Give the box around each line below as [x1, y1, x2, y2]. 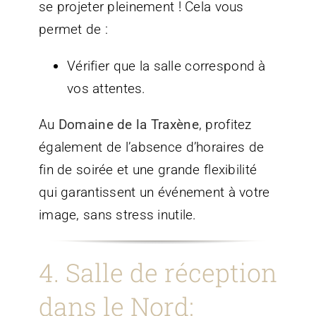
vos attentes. [66, 80, 146, 97]
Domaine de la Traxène [58, 116, 199, 133]
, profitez [198, 116, 252, 133]
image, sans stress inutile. [38, 206, 197, 223]
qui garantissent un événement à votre [38, 183, 270, 200]
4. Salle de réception [38, 255, 277, 289]
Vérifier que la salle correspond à [66, 57, 266, 74]
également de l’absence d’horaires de [38, 138, 265, 155]
